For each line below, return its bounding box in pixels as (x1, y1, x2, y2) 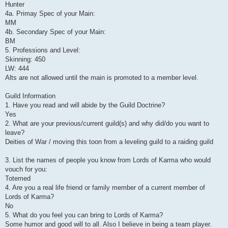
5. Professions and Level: (5, 46, 80, 54)
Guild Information (5, 92, 55, 100)
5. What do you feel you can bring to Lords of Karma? (5, 211, 163, 219)
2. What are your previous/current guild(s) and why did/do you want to (5, 120, 209, 128)
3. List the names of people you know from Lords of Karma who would (5, 156, 211, 164)
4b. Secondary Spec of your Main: (5, 28, 106, 36)
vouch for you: (5, 165, 47, 174)
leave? (5, 129, 24, 137)
